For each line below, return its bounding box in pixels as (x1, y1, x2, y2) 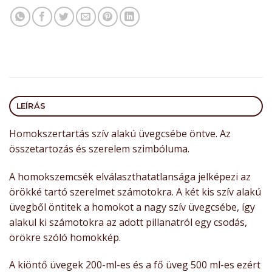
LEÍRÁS (16, 101, 46, 110)
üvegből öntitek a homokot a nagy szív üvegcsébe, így (9, 200, 255, 214)
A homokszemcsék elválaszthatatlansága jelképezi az (9, 169, 251, 183)
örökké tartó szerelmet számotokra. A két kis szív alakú (9, 185, 261, 199)
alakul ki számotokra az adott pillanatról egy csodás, (9, 215, 247, 229)
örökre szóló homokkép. (9, 230, 121, 244)
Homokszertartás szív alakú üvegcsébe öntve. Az (9, 126, 231, 140)
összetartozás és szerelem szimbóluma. (9, 141, 189, 155)
